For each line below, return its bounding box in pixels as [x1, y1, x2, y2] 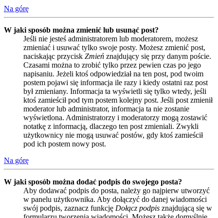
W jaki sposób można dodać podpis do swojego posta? [4, 178, 182, 186]
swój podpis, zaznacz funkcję [23, 204, 115, 213]
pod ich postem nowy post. [23, 140, 106, 148]
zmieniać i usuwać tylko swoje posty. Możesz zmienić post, [23, 43, 205, 52]
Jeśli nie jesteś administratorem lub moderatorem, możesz [23, 35, 198, 43]
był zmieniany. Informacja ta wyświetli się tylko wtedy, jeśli [23, 87, 206, 96]
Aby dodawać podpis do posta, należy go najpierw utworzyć [23, 186, 210, 195]
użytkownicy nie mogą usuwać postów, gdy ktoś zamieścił [23, 131, 203, 140]
